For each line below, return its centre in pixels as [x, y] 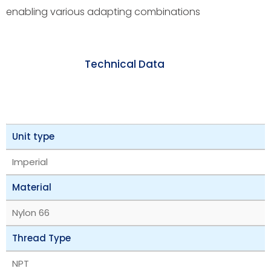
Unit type [33, 136]
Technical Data [125, 64]
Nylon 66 [31, 212]
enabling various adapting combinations [103, 11]
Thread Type [41, 238]
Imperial [30, 162]
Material [32, 187]
